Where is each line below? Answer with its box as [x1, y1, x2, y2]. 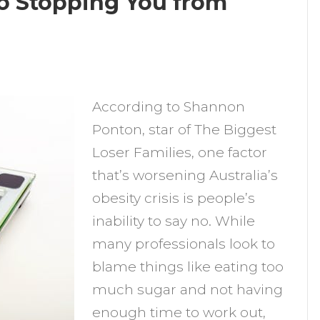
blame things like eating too [92, 259, 284, 275]
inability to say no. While [92, 213, 256, 229]
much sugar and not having [92, 281, 284, 298]
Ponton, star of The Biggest [92, 121, 277, 138]
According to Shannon [92, 99, 246, 115]
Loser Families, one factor [92, 144, 268, 161]
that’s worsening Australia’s [92, 167, 279, 184]
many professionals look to [92, 236, 276, 252]
